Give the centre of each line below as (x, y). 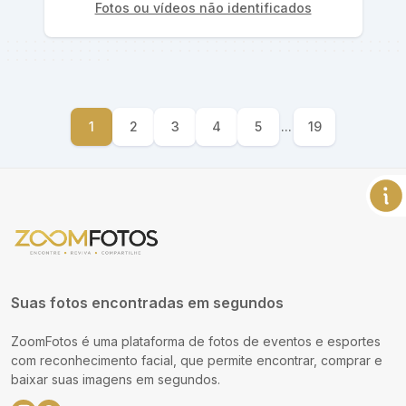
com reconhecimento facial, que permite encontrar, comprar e (197, 360)
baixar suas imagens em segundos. (116, 379)
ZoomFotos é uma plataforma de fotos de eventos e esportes (196, 341)
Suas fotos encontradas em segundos (147, 302)
